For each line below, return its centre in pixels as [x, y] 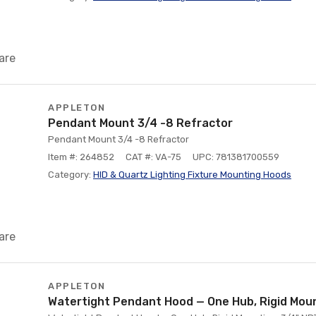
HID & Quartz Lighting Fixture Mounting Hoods [192, 175]
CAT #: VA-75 [153, 157]
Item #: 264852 [81, 157]
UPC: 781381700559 [236, 157]
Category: [71, 175]
